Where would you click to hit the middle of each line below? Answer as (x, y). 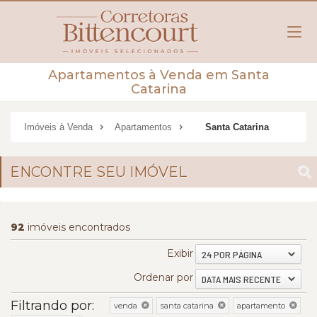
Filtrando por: (52, 305)
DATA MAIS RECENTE (241, 279)
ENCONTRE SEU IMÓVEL (98, 172)
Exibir (180, 253)
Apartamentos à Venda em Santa (158, 75)
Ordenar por (163, 278)
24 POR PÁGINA (232, 255)
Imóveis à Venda (58, 127)
